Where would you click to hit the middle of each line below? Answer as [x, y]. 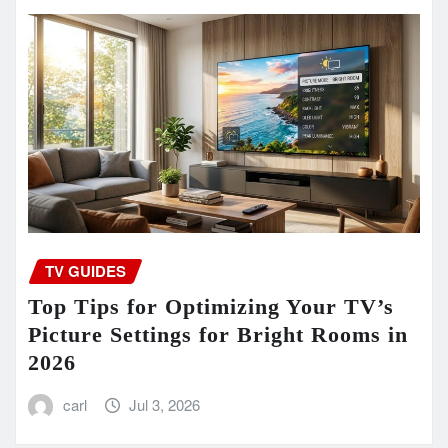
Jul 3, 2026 [165, 405]
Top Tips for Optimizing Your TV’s [211, 307]
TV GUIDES [85, 270]
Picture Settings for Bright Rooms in [218, 335]
